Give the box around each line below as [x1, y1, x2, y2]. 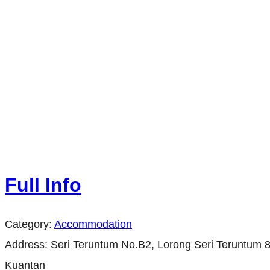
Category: [5, 218, 54, 231]
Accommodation [54, 218, 132, 231]
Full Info [5, 174, 81, 196]
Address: [5, 239, 51, 251]
